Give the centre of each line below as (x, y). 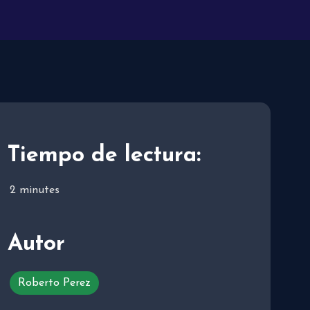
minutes (39, 190)
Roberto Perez (54, 283)
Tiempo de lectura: (104, 155)
